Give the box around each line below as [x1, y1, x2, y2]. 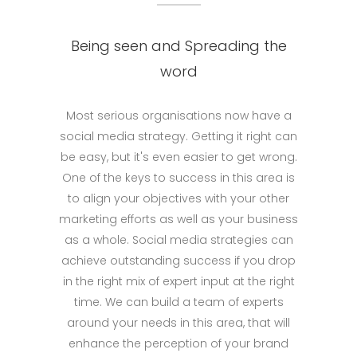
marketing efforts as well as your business [59, 210, 298, 227]
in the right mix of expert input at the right [62, 273, 295, 289]
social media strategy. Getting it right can [60, 127, 297, 144]
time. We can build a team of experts [73, 293, 284, 310]
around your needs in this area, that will [67, 314, 290, 331]
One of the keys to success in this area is [62, 169, 295, 186]
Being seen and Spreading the [70, 35, 287, 56]
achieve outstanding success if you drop [61, 252, 296, 269]
